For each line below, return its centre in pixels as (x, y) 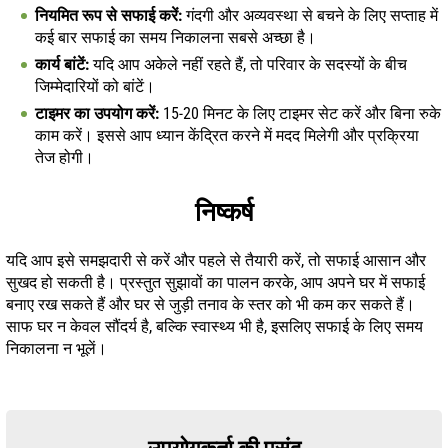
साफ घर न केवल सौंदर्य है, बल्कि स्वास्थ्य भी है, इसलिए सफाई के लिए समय (214, 326)
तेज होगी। (64, 157)
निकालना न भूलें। (56, 348)
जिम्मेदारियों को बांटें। (95, 86)
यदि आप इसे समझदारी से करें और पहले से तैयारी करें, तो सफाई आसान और (216, 260)
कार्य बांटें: (62, 64)
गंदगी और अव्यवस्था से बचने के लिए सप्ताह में (310, 15)
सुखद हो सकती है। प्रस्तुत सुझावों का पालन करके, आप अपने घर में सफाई (215, 282)
